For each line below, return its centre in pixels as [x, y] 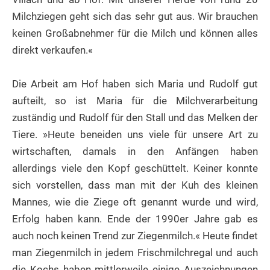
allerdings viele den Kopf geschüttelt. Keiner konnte [135, 168]
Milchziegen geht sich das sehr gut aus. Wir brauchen [135, 17]
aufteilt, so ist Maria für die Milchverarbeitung [135, 100]
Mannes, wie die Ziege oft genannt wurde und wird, [135, 202]
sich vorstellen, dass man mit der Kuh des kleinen [135, 185]
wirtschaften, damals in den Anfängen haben [135, 151]
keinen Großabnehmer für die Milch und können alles [135, 33]
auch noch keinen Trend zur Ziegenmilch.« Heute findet [135, 235]
